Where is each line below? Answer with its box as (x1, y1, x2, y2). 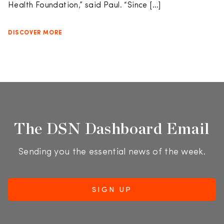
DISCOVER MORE (8, 30, 62, 36)
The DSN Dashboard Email (13, 118, 210, 138)
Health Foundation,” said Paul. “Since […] (8, 1, 161, 9)
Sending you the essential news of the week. (18, 147, 205, 157)
